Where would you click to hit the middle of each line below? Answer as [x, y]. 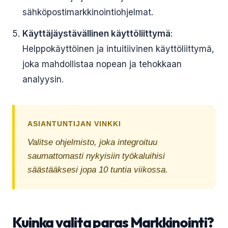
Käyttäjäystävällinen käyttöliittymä [96, 34]
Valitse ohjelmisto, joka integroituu [92, 142]
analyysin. [43, 79]
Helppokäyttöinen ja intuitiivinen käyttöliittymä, [118, 49]
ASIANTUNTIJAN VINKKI [74, 124]
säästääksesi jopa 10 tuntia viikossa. [98, 170]
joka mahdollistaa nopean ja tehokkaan [102, 64]
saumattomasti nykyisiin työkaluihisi [96, 156]
